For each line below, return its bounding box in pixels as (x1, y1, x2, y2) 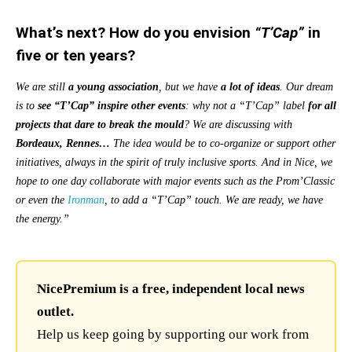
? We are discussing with (184, 119, 292, 131)
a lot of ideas (221, 81, 280, 93)
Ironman (68, 194, 104, 207)
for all (308, 100, 336, 112)
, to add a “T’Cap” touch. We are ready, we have (104, 194, 323, 207)
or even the (16, 194, 68, 207)
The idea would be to (110, 137, 207, 150)
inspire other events (97, 100, 185, 112)
